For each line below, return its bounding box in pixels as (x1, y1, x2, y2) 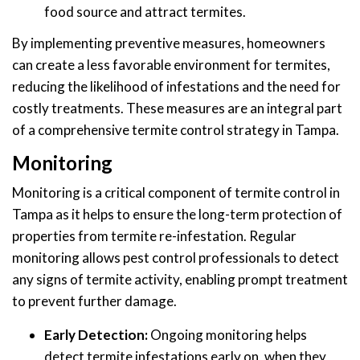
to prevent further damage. (12, 292, 177, 309)
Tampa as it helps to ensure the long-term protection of (12, 205, 342, 223)
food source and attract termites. (44, 3, 246, 21)
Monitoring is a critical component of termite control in (12, 183, 340, 201)
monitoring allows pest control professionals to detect (12, 248, 339, 266)
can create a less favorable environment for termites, (12, 55, 330, 73)
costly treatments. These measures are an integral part (12, 99, 342, 117)
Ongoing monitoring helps (148, 325, 307, 343)
